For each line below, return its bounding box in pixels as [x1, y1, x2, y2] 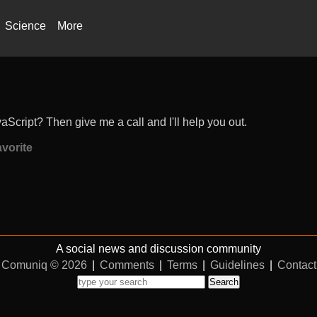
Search [209, 277, 238, 287]
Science [5, 20, 46, 32]
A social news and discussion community [56, 243, 261, 255]
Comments [99, 259, 154, 271]
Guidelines [209, 259, 265, 271]
